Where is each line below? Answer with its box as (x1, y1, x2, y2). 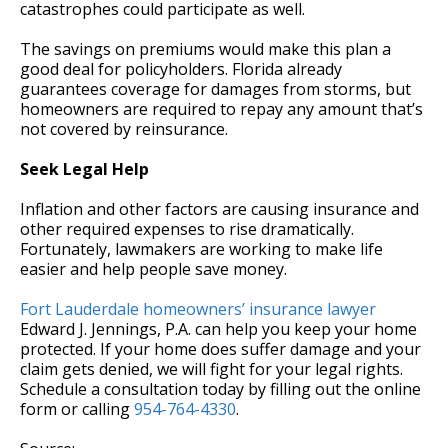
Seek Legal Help (20, 157, 149, 180)
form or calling (20, 397, 134, 420)
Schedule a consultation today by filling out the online (20, 377, 421, 400)
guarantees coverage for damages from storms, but (20, 77, 411, 100)
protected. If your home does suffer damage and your (20, 337, 421, 360)
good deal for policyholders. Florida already (20, 57, 342, 80)
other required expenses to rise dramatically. (20, 217, 354, 240)
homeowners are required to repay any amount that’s (20, 97, 423, 120)
